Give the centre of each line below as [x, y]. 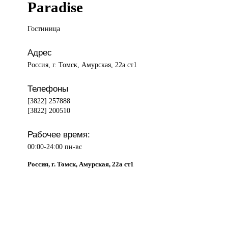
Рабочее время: [59, 135]
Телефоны [48, 89]
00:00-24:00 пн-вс [55, 147]
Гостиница [44, 29]
